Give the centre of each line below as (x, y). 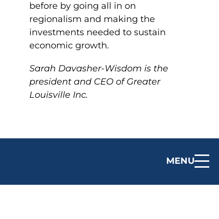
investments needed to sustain (98, 32)
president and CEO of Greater (95, 82)
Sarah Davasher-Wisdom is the (99, 68)
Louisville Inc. (59, 95)
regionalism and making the (92, 19)
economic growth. (72, 45)
